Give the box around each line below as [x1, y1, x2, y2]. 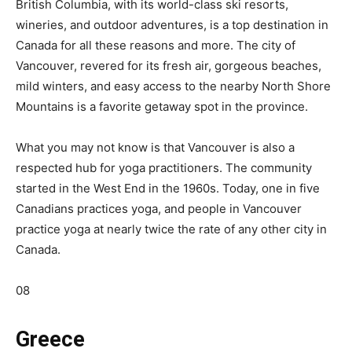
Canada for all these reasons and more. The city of [16, 38, 295, 53]
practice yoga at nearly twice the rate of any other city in [16, 222, 327, 236]
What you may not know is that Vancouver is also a [16, 140, 295, 155]
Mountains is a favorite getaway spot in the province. [16, 99, 308, 114]
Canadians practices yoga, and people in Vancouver [16, 201, 302, 216]
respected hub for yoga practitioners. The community [16, 160, 312, 175]
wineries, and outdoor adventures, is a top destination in [16, 17, 328, 32]
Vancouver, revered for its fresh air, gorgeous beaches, [16, 58, 321, 73]
